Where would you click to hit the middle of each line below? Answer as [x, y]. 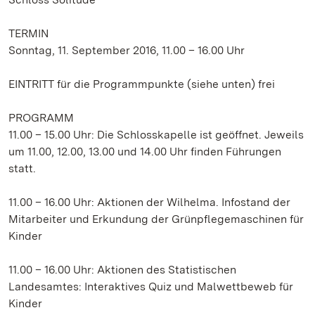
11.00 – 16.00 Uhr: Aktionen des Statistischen [122, 270]
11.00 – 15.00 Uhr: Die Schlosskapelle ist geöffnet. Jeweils [156, 135]
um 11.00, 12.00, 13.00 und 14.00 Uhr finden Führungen [145, 152]
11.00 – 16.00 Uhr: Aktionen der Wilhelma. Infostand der [149, 202]
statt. [22, 168]
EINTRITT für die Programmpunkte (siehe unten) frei [142, 84]
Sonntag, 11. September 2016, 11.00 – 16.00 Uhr [127, 50]
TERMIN [28, 33]
